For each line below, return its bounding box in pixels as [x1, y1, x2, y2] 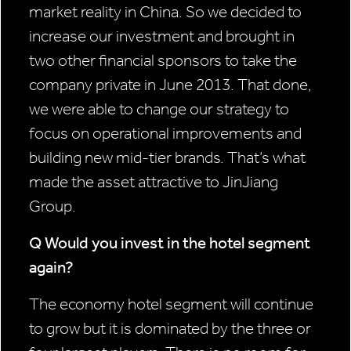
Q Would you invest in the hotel [29, 233, 248, 253]
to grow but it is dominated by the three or [29, 319, 311, 338]
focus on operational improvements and [29, 124, 302, 143]
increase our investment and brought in [29, 27, 295, 46]
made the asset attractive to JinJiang [29, 172, 278, 192]
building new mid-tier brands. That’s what [29, 148, 306, 168]
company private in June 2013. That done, [29, 75, 312, 95]
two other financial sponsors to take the [29, 51, 297, 71]
